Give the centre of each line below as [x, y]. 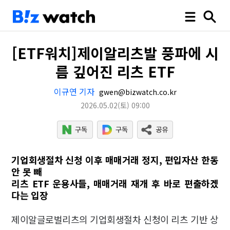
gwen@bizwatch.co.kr [137, 92]
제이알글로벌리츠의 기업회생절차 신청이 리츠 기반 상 [115, 219]
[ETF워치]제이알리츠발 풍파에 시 [115, 53]
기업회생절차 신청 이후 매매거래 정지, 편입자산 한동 [115, 160]
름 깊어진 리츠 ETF [115, 71]
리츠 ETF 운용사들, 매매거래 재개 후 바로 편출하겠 [115, 183]
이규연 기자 [74, 91]
